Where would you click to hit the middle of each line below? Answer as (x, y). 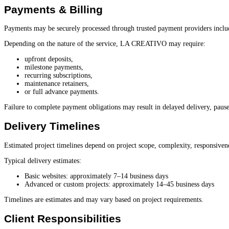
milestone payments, (54, 67)
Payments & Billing (53, 9)
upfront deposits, (49, 59)
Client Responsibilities (63, 219)
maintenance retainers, (57, 84)
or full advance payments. (62, 92)
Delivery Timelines (52, 126)
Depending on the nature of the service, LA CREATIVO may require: (105, 44)
